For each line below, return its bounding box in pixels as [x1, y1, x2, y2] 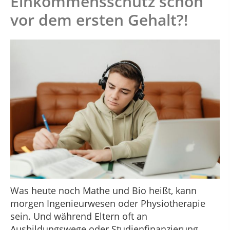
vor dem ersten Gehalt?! [10, 9, 188, 30]
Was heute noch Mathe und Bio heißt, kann [10, 184, 197, 197]
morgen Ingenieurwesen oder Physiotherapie [10, 197, 205, 210]
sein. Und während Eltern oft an [10, 210, 147, 223]
